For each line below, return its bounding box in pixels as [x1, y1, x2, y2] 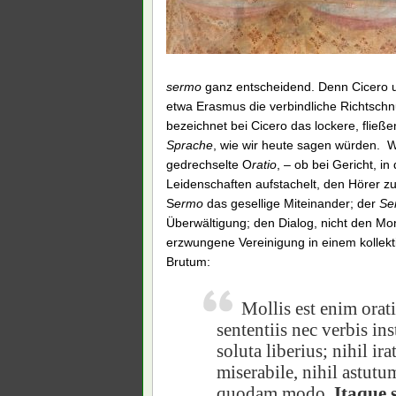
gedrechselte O [166, 156, 252, 171]
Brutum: [166, 254, 210, 269]
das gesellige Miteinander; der [203, 195, 379, 210]
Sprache [166, 137, 213, 152]
